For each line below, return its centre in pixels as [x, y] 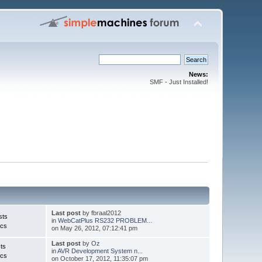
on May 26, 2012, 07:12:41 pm [94, 228]
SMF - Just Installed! [179, 82]
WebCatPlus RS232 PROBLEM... [105, 220]
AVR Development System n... [100, 251]
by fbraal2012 [101, 213]
